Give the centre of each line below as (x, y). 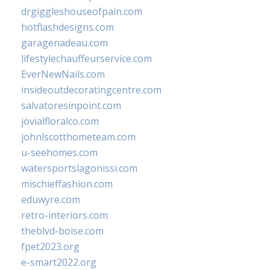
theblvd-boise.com (62, 231)
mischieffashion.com (67, 184)
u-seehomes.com (59, 152)
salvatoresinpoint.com (71, 105)
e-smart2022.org (59, 262)
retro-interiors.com (64, 215)
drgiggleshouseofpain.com (82, 11)
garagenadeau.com (64, 43)
